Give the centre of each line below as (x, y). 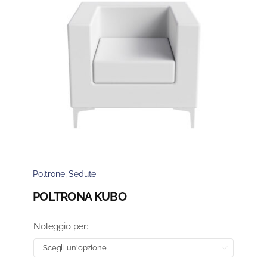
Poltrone (49, 174)
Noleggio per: (61, 227)
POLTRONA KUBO (79, 197)
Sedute (83, 174)
